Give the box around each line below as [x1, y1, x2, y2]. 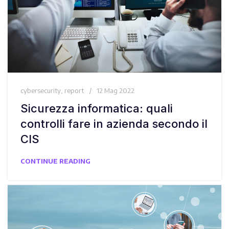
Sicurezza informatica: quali [20, 102, 173, 116]
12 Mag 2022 [97, 86, 134, 95]
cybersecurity [20, 86, 61, 95]
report [64, 86, 84, 95]
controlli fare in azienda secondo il [20, 117, 208, 131]
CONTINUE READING [20, 157, 90, 166]
